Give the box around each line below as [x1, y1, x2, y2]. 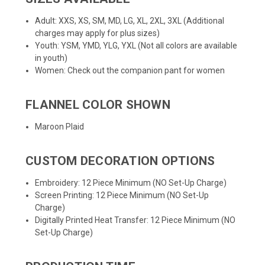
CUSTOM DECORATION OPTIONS [25, 153, 215, 168]
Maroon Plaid [35, 121, 85, 131]
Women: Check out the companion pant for [35, 65, 197, 75]
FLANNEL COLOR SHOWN [25, 97, 170, 112]
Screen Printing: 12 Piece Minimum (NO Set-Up [35, 190, 209, 200]
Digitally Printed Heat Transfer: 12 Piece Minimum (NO [35, 215, 236, 225]
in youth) [35, 53, 68, 63]
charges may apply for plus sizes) [35, 28, 160, 38]
